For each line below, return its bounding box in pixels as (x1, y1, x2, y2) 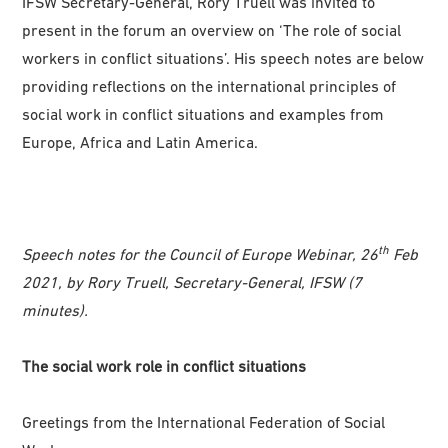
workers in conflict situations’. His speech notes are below (22, 49, 425, 68)
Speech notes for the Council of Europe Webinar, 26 (22, 245, 379, 264)
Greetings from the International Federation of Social (22, 413, 386, 432)
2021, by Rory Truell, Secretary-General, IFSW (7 (22, 273, 363, 292)
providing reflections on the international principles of (22, 77, 397, 96)
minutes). (22, 301, 89, 320)
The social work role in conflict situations (22, 357, 307, 376)
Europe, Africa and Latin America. (22, 133, 259, 152)
